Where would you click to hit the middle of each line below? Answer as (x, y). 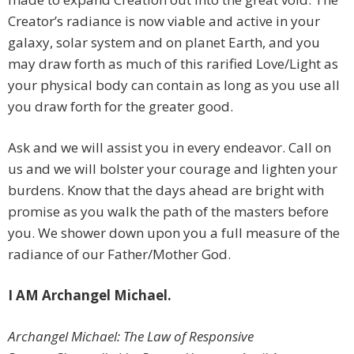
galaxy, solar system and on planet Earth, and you (164, 43)
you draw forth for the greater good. (121, 107)
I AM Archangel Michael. (90, 296)
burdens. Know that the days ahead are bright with (166, 190)
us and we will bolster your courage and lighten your (173, 169)
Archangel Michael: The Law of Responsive (131, 337)
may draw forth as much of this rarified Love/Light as (173, 64)
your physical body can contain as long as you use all (174, 85)
